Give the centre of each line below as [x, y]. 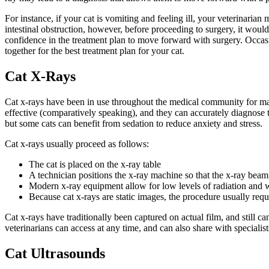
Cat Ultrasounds [55, 254]
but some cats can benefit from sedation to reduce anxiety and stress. [134, 124]
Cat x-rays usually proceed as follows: [77, 144]
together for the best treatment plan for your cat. [95, 51]
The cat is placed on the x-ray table [95, 165]
